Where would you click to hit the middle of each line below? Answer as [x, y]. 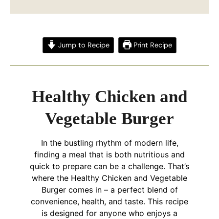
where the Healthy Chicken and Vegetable [109, 178]
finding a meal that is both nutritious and [109, 154]
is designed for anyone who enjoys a [109, 213]
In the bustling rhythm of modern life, [109, 142]
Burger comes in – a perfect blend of [109, 189]
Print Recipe [152, 45]
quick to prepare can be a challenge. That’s [109, 166]
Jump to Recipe [83, 45]
